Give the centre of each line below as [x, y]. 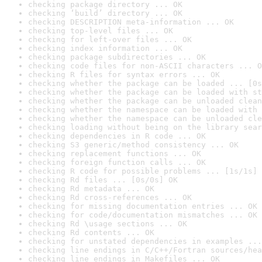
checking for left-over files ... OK [110, 39]
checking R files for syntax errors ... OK [124, 75]
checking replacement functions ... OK [115, 154]
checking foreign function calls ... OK [117, 162]
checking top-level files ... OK [101, 31]
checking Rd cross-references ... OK [110, 197]
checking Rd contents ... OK [91, 232]
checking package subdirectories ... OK [117, 57]
